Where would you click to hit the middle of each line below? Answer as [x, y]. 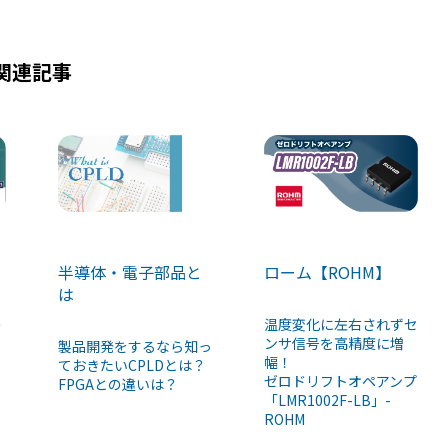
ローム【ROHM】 [327, 272]
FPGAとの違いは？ [117, 384]
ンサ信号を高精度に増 [333, 343]
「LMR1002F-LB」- [327, 400]
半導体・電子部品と [129, 272]
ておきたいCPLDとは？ [131, 365]
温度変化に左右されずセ [340, 324]
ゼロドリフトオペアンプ [340, 381]
